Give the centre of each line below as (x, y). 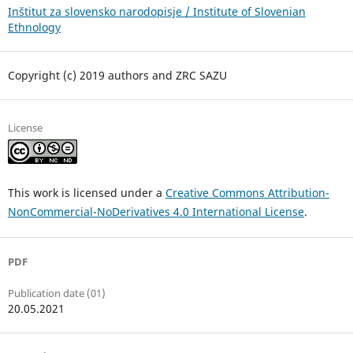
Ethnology (34, 28)
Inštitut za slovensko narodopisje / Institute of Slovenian (156, 12)
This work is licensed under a (86, 193)
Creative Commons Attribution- (247, 193)
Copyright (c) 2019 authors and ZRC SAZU (117, 76)
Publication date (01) (56, 294)
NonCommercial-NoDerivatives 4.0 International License (156, 212)
